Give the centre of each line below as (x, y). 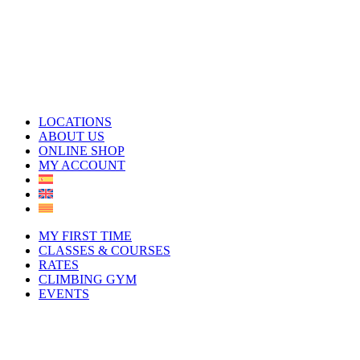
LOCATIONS (75, 122)
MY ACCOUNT (82, 165)
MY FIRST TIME (85, 236)
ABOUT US (72, 136)
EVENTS (64, 294)
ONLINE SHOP (82, 151)
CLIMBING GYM (88, 279)
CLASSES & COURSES (104, 250)
